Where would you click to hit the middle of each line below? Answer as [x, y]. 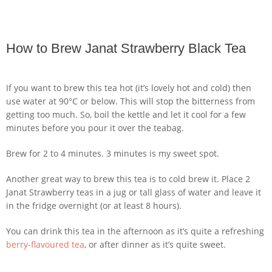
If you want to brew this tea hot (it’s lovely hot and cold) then [129, 87]
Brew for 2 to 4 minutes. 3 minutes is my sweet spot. [113, 153]
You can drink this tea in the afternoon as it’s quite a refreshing [135, 231]
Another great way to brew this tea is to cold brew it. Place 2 [128, 178]
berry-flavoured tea [45, 244]
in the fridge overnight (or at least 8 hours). [94, 205]
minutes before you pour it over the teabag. [95, 127]
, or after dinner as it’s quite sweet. [155, 244]
